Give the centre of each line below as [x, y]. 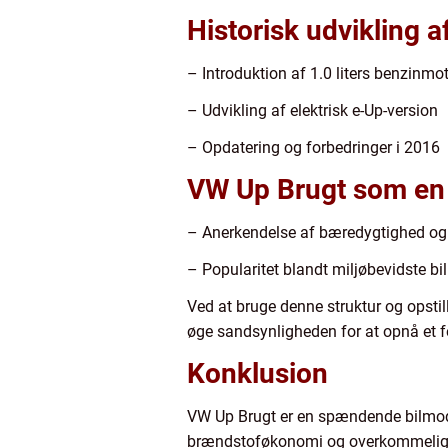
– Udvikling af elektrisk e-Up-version [312, 110]
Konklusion [257, 373]
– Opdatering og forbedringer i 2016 [313, 147]
